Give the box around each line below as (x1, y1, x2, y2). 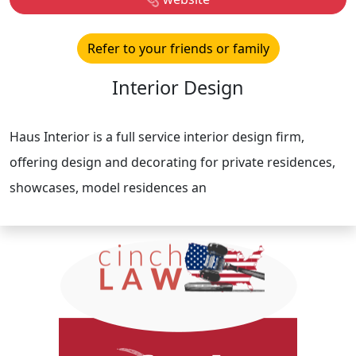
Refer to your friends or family (87, 40, 269, 57)
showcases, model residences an (10, 179, 207, 196)
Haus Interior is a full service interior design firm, (10, 128, 304, 145)
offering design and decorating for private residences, (10, 153, 335, 171)
